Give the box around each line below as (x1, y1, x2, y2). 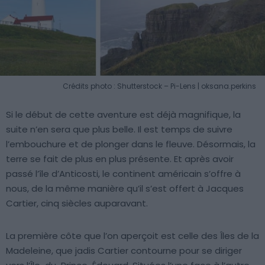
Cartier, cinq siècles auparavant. (6, 196, 148, 209)
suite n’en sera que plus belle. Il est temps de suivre (6, 122, 232, 135)
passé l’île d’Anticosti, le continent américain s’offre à (6, 167, 241, 180)
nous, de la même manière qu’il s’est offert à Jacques (6, 182, 244, 195)
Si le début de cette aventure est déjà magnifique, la (6, 108, 241, 121)
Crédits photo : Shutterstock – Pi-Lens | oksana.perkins (63, 80, 256, 91)
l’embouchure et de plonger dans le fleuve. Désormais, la (6, 137, 256, 150)
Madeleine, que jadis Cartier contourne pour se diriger (6, 244, 242, 257)
